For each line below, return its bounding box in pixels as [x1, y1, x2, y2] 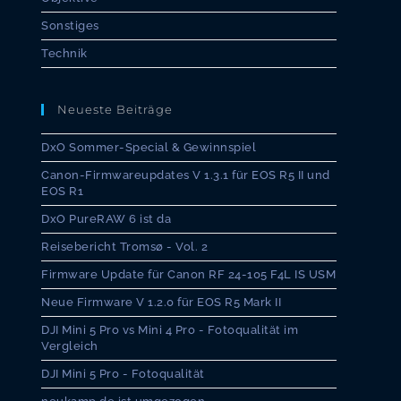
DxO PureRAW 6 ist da [41, 212, 171, 226]
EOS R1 [41, 184, 83, 199]
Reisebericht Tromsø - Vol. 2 [41, 240, 208, 254]
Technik [41, 47, 88, 61]
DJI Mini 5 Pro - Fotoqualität [41, 367, 205, 381]
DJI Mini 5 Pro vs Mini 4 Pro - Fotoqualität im [41, 323, 298, 337]
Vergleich [41, 339, 98, 354]
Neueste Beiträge [57, 102, 173, 117]
